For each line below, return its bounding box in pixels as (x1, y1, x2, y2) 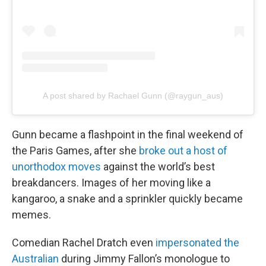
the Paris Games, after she (12, 144, 139, 157)
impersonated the (156, 236, 239, 249)
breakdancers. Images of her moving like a (12, 176, 211, 189)
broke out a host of (139, 144, 227, 157)
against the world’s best (101, 160, 215, 173)
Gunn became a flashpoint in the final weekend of (12, 128, 243, 141)
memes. (12, 208, 51, 221)
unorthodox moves (12, 160, 101, 173)
